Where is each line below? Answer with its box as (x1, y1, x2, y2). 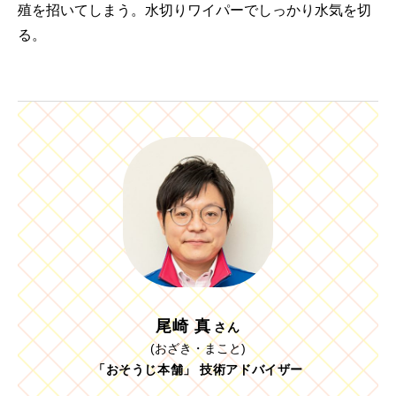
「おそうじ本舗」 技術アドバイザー (93, 362, 303, 377)
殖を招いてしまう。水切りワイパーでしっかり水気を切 (18, 3, 371, 19)
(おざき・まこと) (150, 341, 246, 356)
